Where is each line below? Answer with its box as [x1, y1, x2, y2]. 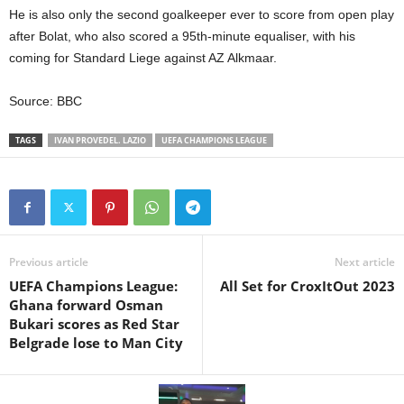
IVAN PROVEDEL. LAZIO [54, 134, 146, 146]
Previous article [9, 254, 88, 270]
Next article [335, 254, 395, 270]
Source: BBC [9, 94, 82, 108]
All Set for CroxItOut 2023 [220, 277, 395, 295]
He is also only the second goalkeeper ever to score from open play [9, 7, 394, 22]
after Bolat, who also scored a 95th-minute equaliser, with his [9, 29, 355, 43]
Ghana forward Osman [9, 296, 163, 314]
